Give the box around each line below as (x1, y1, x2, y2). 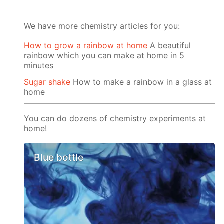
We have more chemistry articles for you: (24, 20, 180, 31)
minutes (24, 60, 54, 71)
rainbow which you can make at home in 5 (24, 50, 185, 61)
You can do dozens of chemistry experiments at (24, 113, 206, 123)
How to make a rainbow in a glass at (70, 76, 212, 87)
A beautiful (147, 40, 191, 51)
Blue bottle (34, 151, 84, 164)
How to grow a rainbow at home (24, 40, 148, 51)
